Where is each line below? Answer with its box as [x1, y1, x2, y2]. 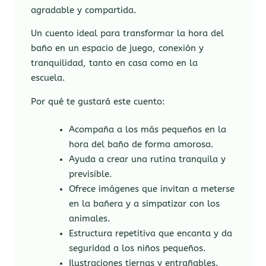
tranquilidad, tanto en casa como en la [31, 58, 198, 69]
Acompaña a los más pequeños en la [68, 124, 226, 135]
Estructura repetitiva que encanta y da [68, 228, 232, 239]
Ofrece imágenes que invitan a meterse [68, 183, 235, 194]
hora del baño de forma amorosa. [68, 139, 214, 150]
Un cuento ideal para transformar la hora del [31, 28, 224, 39]
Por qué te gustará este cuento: [31, 96, 166, 107]
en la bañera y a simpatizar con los [68, 198, 220, 209]
